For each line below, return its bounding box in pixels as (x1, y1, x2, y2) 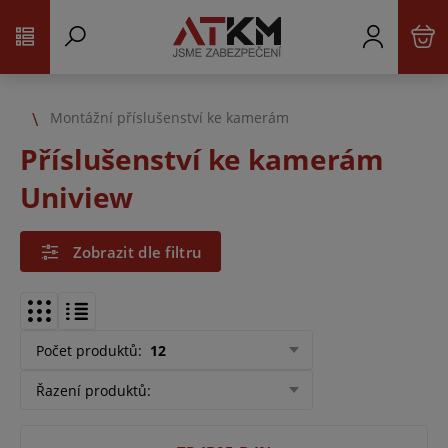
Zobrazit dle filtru (72, 241, 203, 262)
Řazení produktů (36, 380, 147, 400)
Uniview (20, 178, 133, 216)
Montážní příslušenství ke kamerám (50, 107, 289, 127)
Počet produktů (36, 340, 138, 360)
